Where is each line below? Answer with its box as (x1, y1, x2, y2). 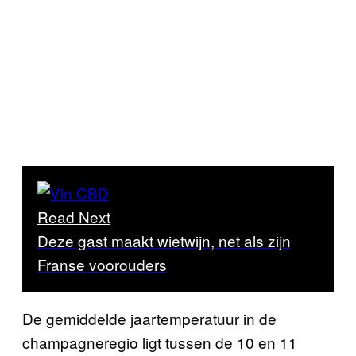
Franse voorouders (37, 253, 167, 275)
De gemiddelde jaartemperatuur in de (22, 307, 277, 329)
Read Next (37, 205, 110, 227)
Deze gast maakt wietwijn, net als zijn (37, 229, 291, 251)
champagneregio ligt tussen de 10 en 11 (22, 331, 297, 353)
